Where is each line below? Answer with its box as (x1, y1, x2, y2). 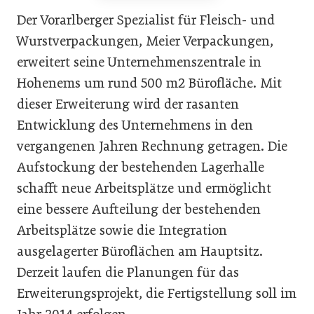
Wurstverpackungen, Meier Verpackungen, (17, 32, 273, 49)
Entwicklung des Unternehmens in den (17, 116, 253, 133)
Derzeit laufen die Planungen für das (17, 264, 239, 280)
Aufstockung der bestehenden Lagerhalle (17, 158, 264, 175)
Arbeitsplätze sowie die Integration (17, 221, 227, 238)
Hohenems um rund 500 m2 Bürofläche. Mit (17, 74, 282, 91)
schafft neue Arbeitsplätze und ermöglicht (17, 179, 271, 196)
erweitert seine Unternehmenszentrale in (17, 53, 261, 70)
